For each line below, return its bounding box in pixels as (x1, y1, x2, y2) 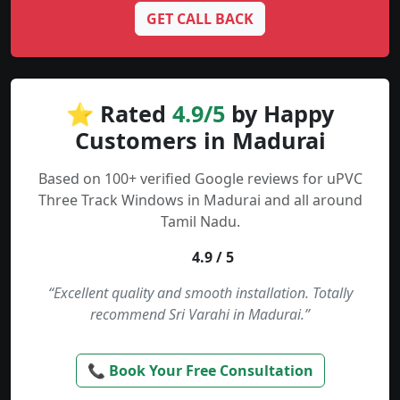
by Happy (225, 98, 334, 129)
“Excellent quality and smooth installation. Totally (47, 283, 353, 304)
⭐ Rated (66, 98, 172, 129)
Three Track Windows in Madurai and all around (37, 190, 362, 211)
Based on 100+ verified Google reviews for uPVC (37, 169, 362, 189)
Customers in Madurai (74, 125, 326, 156)
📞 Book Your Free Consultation (87, 361, 313, 381)
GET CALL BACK (146, 9, 254, 29)
